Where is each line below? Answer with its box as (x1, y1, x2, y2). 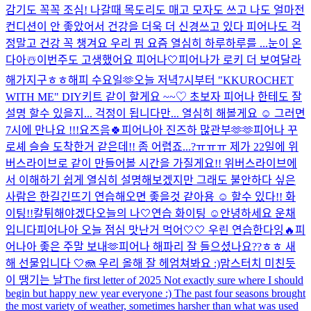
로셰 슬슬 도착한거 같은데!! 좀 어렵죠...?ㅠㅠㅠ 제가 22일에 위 (6, 140, 299, 153)
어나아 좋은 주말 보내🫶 (6, 240, 119, 253)
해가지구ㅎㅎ (6, 74, 68, 86)
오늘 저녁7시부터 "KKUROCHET (134, 74, 294, 86)
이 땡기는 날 (6, 274, 63, 286)
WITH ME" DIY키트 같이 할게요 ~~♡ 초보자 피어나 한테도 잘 (6, 90, 302, 103)
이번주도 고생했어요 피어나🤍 (37, 53, 178, 66)
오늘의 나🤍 (96, 207, 151, 219)
